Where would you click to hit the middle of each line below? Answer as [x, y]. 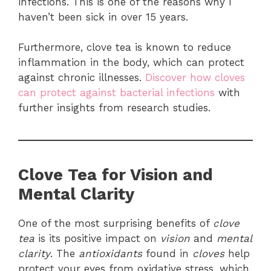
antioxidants [110, 254]
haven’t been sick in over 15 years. [103, 17]
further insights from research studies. [114, 108]
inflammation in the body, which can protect [131, 63]
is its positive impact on [97, 239]
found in [167, 254]
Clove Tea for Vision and [116, 175]
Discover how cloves [195, 78]
